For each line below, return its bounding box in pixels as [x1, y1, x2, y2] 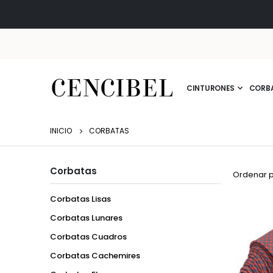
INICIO [50, 125, 72, 136]
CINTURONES [186, 82, 235, 93]
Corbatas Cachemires [50, 249, 140, 261]
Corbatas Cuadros [50, 230, 127, 243]
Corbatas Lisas [50, 193, 111, 205]
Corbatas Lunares [50, 211, 122, 224]
